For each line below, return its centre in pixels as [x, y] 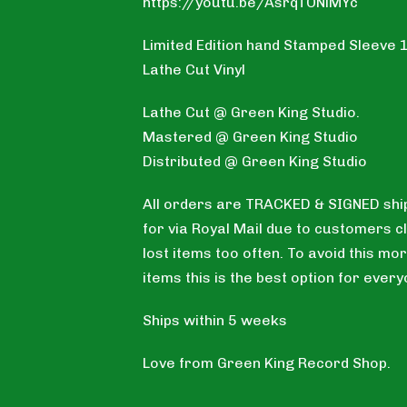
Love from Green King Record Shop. [267, 363]
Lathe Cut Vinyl [194, 70]
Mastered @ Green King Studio [251, 137]
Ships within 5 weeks [215, 321]
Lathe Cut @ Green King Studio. [252, 113]
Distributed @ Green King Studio [255, 162]
